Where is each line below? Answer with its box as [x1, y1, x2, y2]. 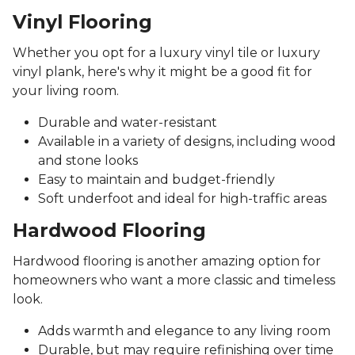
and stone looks [38, 153, 138, 169]
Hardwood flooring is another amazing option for [13, 254, 321, 269]
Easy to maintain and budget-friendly [38, 172, 275, 188]
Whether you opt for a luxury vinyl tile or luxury [13, 45, 320, 61]
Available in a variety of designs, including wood [38, 134, 336, 150]
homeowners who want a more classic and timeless [13, 273, 335, 288]
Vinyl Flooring [13, 10, 152, 34]
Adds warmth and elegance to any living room [38, 323, 330, 339]
